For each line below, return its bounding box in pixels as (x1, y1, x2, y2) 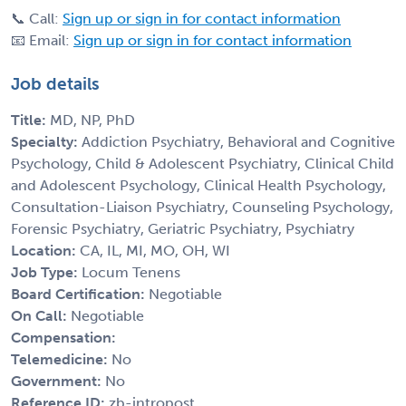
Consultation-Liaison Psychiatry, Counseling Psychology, (11, 198, 393, 216)
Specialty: (11, 132, 82, 150)
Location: (11, 241, 80, 259)
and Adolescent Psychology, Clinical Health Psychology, (11, 176, 386, 194)
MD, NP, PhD (50, 111, 135, 129)
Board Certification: (11, 285, 149, 303)
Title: (11, 111, 50, 129)
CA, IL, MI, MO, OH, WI (80, 241, 230, 259)
